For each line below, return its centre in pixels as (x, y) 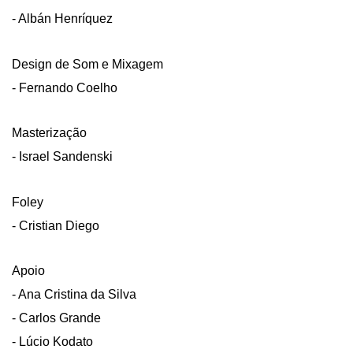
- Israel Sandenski (62, 157)
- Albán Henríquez (62, 19)
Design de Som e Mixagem (87, 64)
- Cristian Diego (56, 225)
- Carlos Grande (56, 318)
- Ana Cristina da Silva (74, 294)
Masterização (49, 133)
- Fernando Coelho (65, 87)
